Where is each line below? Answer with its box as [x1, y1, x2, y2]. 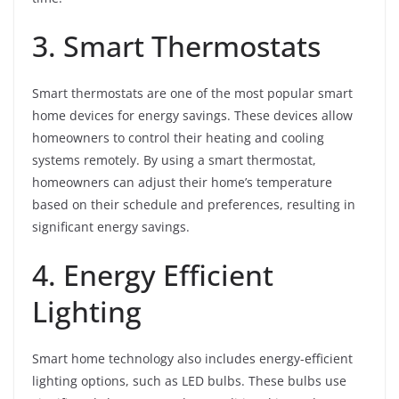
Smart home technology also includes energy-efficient [32, 350, 353, 368]
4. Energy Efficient [32, 256, 273, 295]
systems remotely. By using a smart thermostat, [32, 151, 316, 169]
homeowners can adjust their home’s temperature [32, 174, 332, 191]
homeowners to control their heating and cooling [32, 129, 324, 147]
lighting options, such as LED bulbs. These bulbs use [32, 372, 346, 390]
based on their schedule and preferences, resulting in [32, 196, 355, 214]
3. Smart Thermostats [32, 27, 321, 66]
